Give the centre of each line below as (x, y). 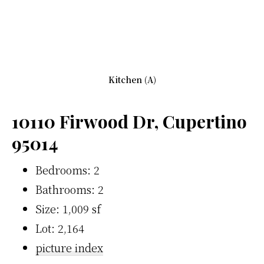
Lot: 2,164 (60, 228)
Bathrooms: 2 (70, 189)
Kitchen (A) (132, 79)
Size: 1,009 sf (68, 208)
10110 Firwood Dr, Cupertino (129, 121)
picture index (69, 247)
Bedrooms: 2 (67, 169)
